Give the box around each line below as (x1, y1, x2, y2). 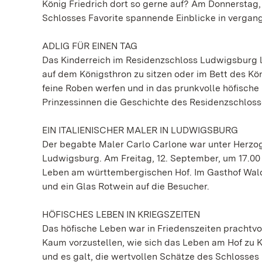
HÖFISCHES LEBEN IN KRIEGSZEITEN (42, 209, 200, 220)
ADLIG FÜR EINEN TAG (42, 40, 137, 51)
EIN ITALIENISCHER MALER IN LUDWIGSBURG (42, 125, 238, 136)
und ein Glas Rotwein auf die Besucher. (42, 181, 209, 192)
